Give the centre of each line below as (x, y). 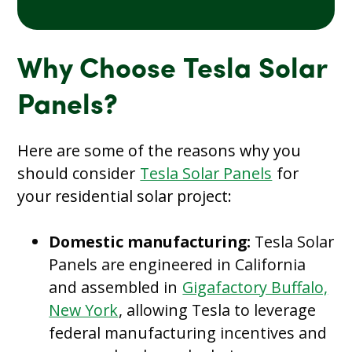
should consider (79, 173)
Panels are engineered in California (178, 264)
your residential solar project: (125, 196)
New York (84, 310)
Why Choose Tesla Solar (172, 70)
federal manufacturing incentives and (188, 332)
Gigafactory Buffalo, (255, 287)
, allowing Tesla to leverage (218, 310)
